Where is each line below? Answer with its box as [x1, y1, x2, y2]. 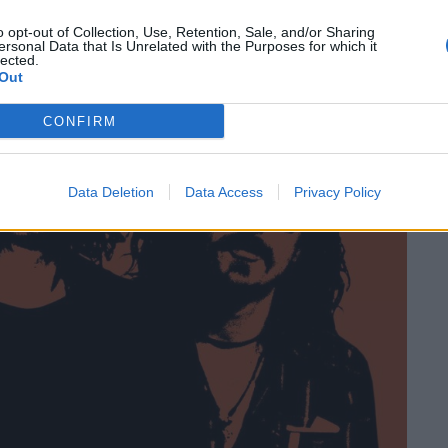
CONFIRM [42, 113, 117, 129]
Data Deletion [67, 184, 154, 200]
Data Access [184, 184, 263, 200]
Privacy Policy [293, 184, 381, 200]
